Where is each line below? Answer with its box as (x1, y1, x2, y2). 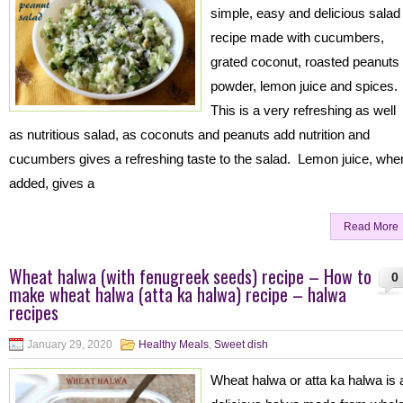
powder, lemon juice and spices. (210, 78, 401, 94)
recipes (9, 299, 58, 326)
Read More (344, 220, 399, 233)
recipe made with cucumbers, (210, 30, 384, 45)
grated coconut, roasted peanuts (210, 54, 399, 69)
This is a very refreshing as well (210, 103, 396, 118)
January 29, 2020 (27, 338, 112, 351)
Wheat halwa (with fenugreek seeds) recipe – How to (9, 263, 372, 290)
